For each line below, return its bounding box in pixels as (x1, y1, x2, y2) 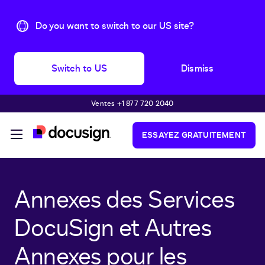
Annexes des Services (14, 184, 234, 217)
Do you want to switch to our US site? (35, 20, 194, 33)
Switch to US (51, 62, 107, 76)
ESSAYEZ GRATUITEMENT (142, 130, 246, 141)
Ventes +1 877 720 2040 (91, 99, 174, 109)
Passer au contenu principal (5, 100, 121, 114)
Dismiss (181, 62, 214, 76)
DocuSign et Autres (14, 212, 211, 245)
